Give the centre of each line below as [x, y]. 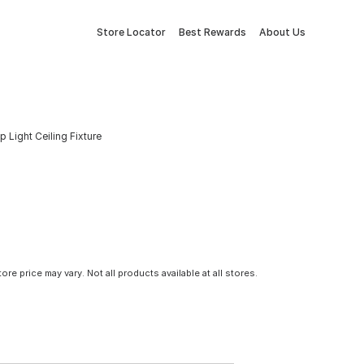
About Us [282, 32]
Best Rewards [212, 32]
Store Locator [131, 32]
